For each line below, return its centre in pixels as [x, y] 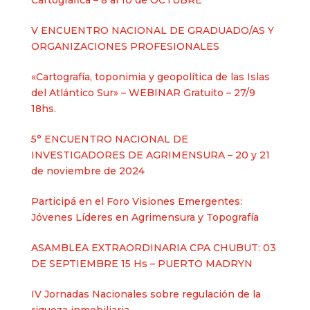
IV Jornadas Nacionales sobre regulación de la [146, 294]
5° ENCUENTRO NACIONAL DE [109, 139]
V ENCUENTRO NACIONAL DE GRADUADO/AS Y [152, 30]
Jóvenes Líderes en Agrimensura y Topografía [145, 217]
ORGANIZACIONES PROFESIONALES [125, 46]
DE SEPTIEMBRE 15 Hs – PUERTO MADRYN [142, 264]
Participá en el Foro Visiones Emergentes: [136, 201]
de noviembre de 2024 [88, 171]
